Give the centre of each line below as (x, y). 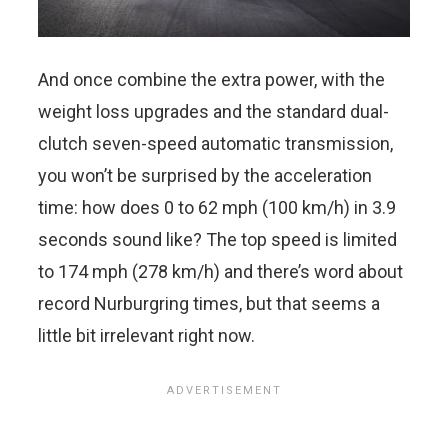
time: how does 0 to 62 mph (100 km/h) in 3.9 (217, 207)
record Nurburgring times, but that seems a (209, 303)
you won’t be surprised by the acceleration (205, 175)
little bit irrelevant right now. (146, 335)
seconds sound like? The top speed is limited (217, 239)
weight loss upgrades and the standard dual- (213, 111)
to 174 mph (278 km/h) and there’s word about (220, 271)
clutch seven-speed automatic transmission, (215, 143)
